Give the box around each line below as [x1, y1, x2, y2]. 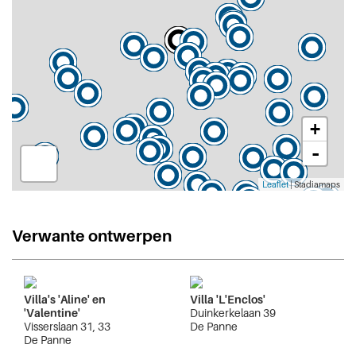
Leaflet [262, 179, 288, 191]
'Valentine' [24, 306, 80, 320]
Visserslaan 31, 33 [24, 319, 110, 334]
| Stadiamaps [288, 179, 340, 191]
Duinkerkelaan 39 [190, 306, 276, 320]
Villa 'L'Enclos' [190, 292, 265, 307]
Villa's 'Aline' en [24, 292, 106, 307]
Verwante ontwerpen [12, 226, 172, 246]
